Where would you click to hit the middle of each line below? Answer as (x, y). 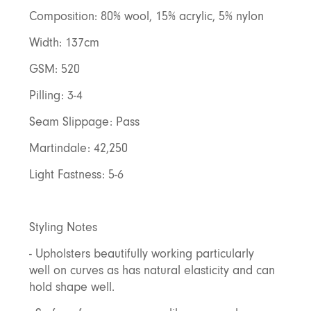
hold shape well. (73, 287)
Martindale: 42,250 (78, 148)
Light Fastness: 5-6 (76, 175)
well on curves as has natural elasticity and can (152, 270)
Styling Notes (63, 227)
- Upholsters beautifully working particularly (141, 254)
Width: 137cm (64, 43)
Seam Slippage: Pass (84, 122)
